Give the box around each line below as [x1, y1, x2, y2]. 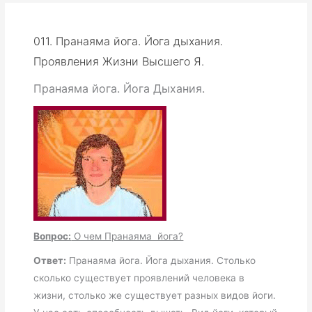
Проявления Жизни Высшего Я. [33, 54, 205, 68]
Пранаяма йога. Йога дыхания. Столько [66, 254, 256, 266]
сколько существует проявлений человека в [33, 272, 245, 283]
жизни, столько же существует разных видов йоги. [33, 289, 276, 301]
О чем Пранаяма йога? [71, 230, 184, 242]
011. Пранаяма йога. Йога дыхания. [33, 33, 224, 48]
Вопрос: [33, 230, 72, 242]
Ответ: [33, 254, 67, 266]
